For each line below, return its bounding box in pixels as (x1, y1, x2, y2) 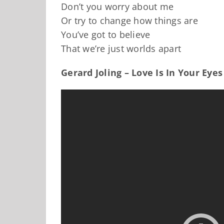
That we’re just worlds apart (61, 42, 181, 54)
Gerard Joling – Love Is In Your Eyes (61, 66, 222, 78)
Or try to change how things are (61, 14, 198, 26)
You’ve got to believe (61, 28, 150, 40)
